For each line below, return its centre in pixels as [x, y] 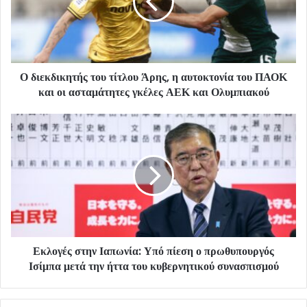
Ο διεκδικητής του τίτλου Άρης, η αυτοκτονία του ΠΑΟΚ [153, 77]
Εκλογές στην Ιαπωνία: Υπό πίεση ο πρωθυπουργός [153, 251]
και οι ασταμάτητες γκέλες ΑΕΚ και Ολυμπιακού [153, 93]
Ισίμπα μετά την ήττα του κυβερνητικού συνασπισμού [153, 267]
